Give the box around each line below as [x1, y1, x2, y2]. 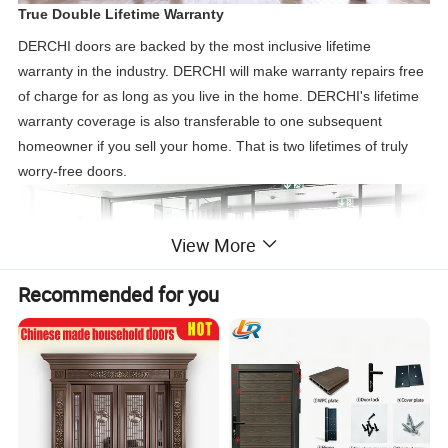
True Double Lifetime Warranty [18, 6, 225, 23]
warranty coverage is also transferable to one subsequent [18, 113, 383, 130]
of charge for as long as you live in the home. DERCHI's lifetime [18, 88, 420, 105]
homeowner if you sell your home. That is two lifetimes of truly [18, 138, 409, 155]
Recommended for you [18, 281, 220, 309]
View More [170, 232, 256, 257]
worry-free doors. [18, 163, 128, 180]
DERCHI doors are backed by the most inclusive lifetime [18, 38, 372, 55]
